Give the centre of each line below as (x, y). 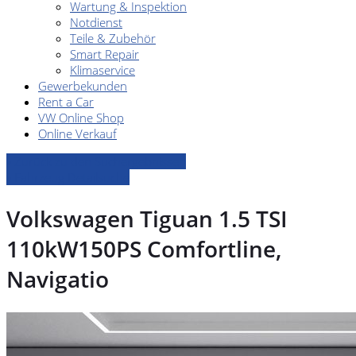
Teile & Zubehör (113, 38)
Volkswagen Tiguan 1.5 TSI (147, 219)
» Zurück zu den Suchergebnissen (96, 161)
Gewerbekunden (83, 86)
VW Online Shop (81, 118)
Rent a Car (66, 102)
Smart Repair (104, 54)
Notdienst (96, 22)
